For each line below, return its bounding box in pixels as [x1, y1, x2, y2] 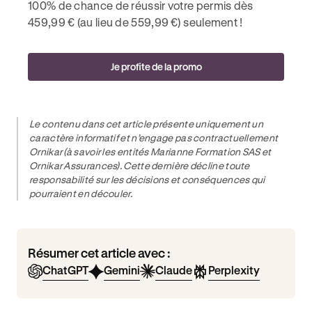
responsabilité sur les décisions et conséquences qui [29, 173, 265, 185]
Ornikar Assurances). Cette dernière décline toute [29, 159, 250, 171]
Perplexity [208, 263, 260, 276]
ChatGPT [42, 263, 88, 276]
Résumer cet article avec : [28, 246, 171, 260]
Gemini [104, 263, 140, 276]
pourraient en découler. [29, 187, 132, 199]
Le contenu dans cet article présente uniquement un [29, 118, 263, 130]
